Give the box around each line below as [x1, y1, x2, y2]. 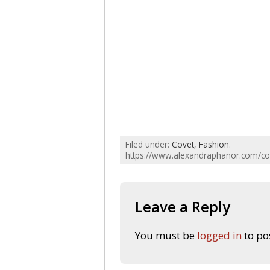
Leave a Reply [135, 196, 230, 216]
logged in [197, 228, 242, 242]
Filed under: [123, 139, 172, 150]
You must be [135, 228, 197, 242]
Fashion [199, 139, 229, 150]
